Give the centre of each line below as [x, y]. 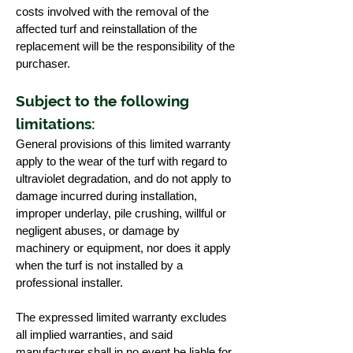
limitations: [56, 124]
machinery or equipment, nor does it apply [123, 248]
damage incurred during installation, [106, 196]
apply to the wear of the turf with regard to [121, 161]
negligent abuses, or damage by [98, 230]
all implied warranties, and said [94, 334]
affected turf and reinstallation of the [106, 29]
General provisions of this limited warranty [123, 144]
